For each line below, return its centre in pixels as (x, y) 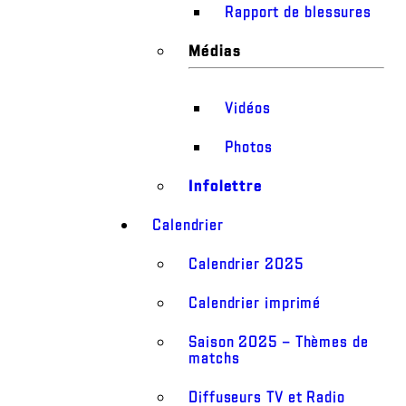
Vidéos (248, 108)
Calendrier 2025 (246, 264)
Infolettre (226, 186)
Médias (215, 51)
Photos (249, 147)
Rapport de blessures (299, 12)
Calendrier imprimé (255, 303)
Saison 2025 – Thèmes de (279, 342)
